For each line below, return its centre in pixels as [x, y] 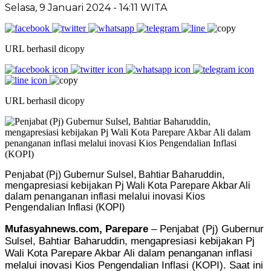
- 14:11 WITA [140, 7]
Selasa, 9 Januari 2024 [59, 7]
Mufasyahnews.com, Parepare [77, 229]
